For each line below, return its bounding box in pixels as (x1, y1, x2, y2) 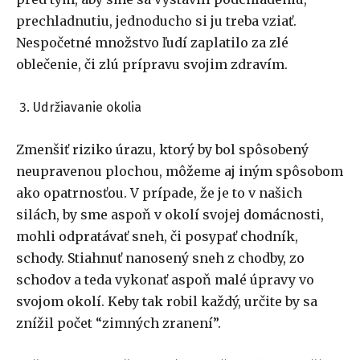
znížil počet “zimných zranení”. (16, 315, 224, 332)
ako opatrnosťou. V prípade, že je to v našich (16, 185, 302, 202)
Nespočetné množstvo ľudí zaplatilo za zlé (16, 35, 288, 51)
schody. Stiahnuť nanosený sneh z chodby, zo (16, 250, 305, 267)
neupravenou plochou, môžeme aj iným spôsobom (16, 163, 343, 180)
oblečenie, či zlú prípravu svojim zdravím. (16, 56, 291, 73)
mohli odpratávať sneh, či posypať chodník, (16, 228, 298, 245)
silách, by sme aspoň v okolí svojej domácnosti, (16, 207, 324, 223)
